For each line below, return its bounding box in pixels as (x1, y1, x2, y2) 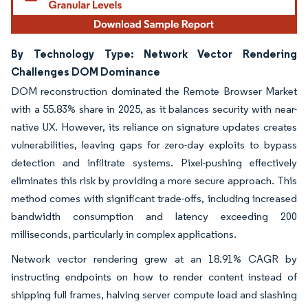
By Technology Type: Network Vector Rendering (11, 46, 297, 60)
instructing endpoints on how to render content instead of (11, 269, 297, 283)
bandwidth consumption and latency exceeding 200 (11, 209, 297, 223)
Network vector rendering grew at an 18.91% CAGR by (11, 252, 297, 265)
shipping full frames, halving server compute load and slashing (11, 287, 297, 301)
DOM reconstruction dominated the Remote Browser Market (11, 84, 297, 98)
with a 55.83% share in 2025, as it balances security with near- (11, 102, 297, 115)
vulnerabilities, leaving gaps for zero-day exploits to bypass (11, 137, 297, 151)
